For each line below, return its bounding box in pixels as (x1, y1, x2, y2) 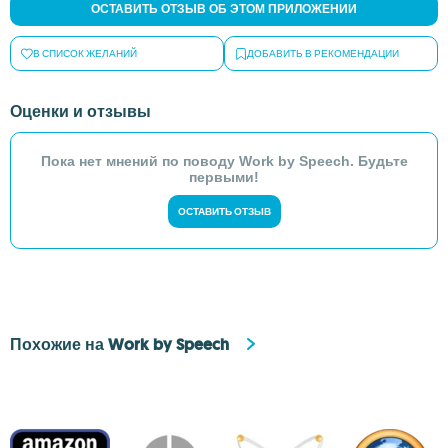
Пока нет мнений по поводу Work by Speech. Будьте (40, 153, 408, 169)
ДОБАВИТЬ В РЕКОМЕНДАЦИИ (247, 47, 399, 60)
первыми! (189, 169, 259, 185)
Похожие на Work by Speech (10, 333, 229, 355)
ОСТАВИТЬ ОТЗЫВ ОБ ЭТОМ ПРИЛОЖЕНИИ (91, 2, 357, 16)
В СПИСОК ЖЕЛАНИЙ (33, 47, 137, 60)
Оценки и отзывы (10, 101, 151, 122)
